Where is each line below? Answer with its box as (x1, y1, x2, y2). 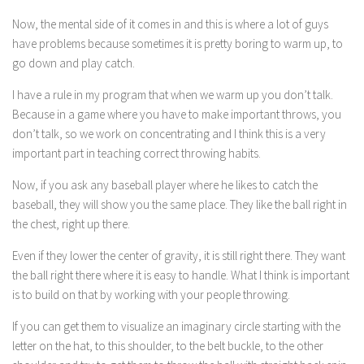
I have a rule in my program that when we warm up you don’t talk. (12, 87, 333, 102)
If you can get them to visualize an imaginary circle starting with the (12, 318, 340, 334)
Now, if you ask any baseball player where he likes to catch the (12, 177, 318, 193)
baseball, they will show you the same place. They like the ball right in (12, 197, 347, 212)
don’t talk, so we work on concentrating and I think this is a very (12, 126, 326, 141)
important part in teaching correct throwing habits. (12, 145, 261, 161)
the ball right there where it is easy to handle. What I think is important (12, 267, 349, 283)
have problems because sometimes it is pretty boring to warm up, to (12, 36, 343, 51)
